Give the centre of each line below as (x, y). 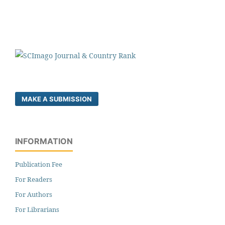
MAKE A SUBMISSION (57, 99)
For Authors (34, 194)
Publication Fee (39, 164)
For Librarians (37, 209)
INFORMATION (44, 141)
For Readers (34, 179)
